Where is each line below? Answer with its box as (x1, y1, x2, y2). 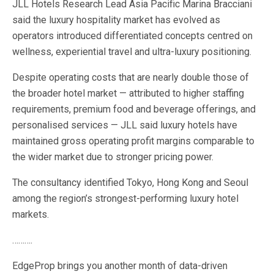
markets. (12, 209, 49, 220)
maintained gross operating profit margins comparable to (12, 135, 254, 147)
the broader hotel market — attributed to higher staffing (12, 87, 244, 99)
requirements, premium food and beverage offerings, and (12, 103, 256, 115)
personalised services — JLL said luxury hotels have (12, 119, 237, 131)
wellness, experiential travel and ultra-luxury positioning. (12, 46, 251, 57)
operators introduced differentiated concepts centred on (12, 30, 253, 42)
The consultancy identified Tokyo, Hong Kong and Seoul (12, 177, 248, 188)
